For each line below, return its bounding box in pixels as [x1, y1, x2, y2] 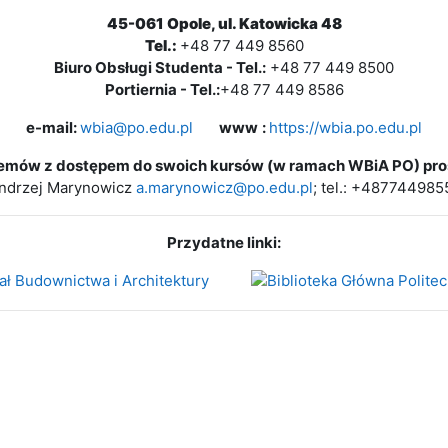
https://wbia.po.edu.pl [269, 118, 422, 137]
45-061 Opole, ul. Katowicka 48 [106, 14, 342, 33]
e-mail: [26, 118, 77, 137]
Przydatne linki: [167, 233, 281, 252]
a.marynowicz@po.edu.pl [136, 178, 313, 197]
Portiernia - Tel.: [104, 80, 220, 99]
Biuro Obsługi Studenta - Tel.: [54, 58, 266, 77]
